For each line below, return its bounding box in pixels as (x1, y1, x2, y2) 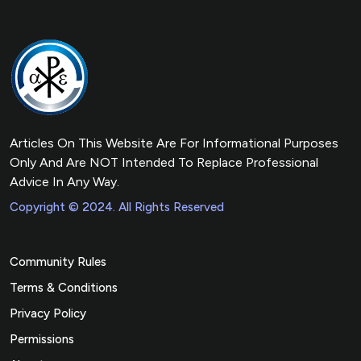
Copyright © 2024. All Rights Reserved (10, 200, 224, 215)
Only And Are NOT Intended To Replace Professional (10, 155, 318, 171)
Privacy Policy (10, 306, 86, 322)
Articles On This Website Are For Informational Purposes (10, 135, 338, 151)
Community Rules (10, 255, 106, 270)
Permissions (10, 332, 74, 347)
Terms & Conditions (10, 280, 118, 296)
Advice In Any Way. (10, 174, 119, 190)
